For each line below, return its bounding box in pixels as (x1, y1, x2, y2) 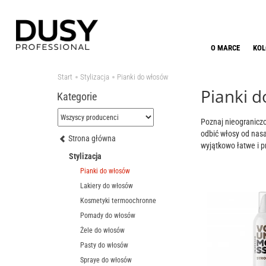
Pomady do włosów (80, 211, 135, 220)
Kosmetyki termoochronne (80, 197, 156, 205)
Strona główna (68, 134, 116, 144)
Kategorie (57, 90, 97, 103)
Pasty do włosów (80, 241, 128, 250)
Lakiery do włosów (80, 182, 133, 191)
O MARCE (211, 43, 240, 52)
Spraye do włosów (80, 256, 132, 265)
